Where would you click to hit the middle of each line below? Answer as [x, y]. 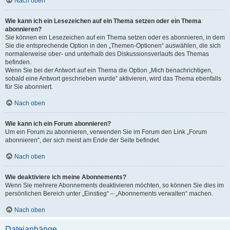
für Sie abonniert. [29, 87]
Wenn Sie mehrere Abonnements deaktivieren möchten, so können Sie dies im [114, 185]
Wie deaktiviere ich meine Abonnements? [66, 177]
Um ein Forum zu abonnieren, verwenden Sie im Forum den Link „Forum [106, 132]
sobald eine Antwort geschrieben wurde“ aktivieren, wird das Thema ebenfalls [113, 79]
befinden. [18, 62]
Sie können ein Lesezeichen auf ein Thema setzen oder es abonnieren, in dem [115, 37]
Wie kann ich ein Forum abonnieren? [58, 124]
